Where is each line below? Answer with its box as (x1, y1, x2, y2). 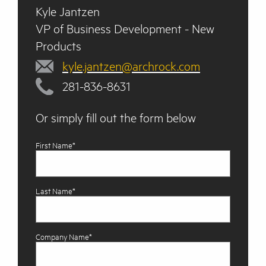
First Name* (36, 140, 75, 151)
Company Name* (36, 232, 92, 243)
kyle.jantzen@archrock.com (62, 58, 200, 75)
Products (36, 37, 81, 55)
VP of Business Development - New (36, 20, 214, 37)
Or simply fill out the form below (36, 109, 196, 126)
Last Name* (36, 186, 75, 197)
